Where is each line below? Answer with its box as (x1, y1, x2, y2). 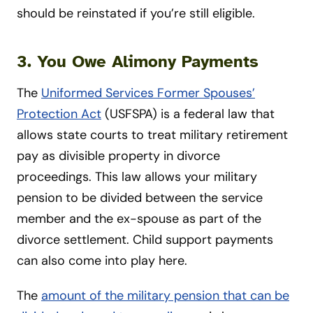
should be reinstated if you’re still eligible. (17, 4, 255, 22)
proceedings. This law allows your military (17, 168, 257, 185)
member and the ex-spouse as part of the (17, 210, 261, 227)
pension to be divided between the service (17, 189, 263, 206)
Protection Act (17, 105, 101, 122)
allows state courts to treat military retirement (17, 126, 288, 143)
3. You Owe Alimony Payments (17, 50, 259, 72)
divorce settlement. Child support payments (17, 231, 273, 248)
